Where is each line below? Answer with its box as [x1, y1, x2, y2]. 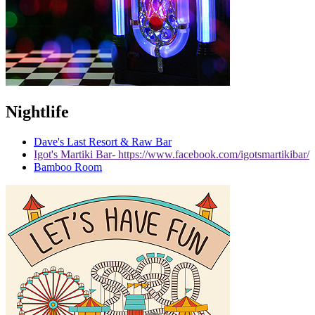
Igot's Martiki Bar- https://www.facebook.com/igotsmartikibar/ [34, 148, 309, 160]
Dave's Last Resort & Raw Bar [34, 135, 172, 148]
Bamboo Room [34, 160, 102, 173]
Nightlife [6, 102, 69, 121]
